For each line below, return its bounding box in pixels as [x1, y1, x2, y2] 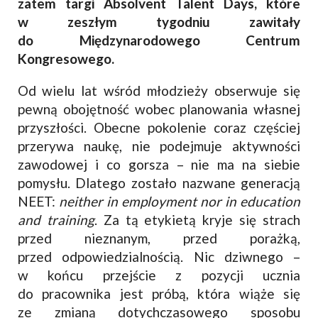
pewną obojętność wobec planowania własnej [17, 100, 301, 117]
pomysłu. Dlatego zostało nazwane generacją [17, 174, 301, 191]
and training [17, 211, 94, 228]
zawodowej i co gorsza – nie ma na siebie [17, 155, 301, 172]
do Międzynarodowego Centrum [17, 31, 301, 48]
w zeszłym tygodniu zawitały [17, 13, 301, 30]
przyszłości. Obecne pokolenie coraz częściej [17, 119, 301, 136]
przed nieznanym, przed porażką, [17, 229, 301, 246]
